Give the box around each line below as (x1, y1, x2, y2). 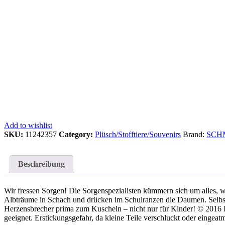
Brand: (183, 130, 206, 139)
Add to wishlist (4, 121, 52, 130)
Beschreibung (18, 159, 65, 168)
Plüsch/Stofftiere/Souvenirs (95, 130, 181, 139)
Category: (59, 130, 95, 139)
